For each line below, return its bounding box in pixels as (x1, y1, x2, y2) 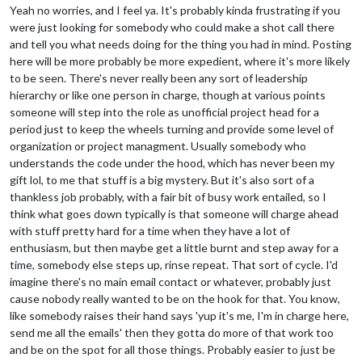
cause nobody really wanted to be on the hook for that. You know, (10, 291, 340, 305)
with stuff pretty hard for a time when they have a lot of (10, 223, 290, 238)
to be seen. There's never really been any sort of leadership (10, 70, 308, 85)
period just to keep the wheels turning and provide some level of (10, 121, 334, 136)
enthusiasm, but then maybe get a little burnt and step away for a (10, 240, 339, 255)
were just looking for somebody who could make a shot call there (10, 19, 335, 34)
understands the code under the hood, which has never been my (10, 155, 335, 170)
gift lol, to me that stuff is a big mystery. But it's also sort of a (10, 172, 314, 187)
